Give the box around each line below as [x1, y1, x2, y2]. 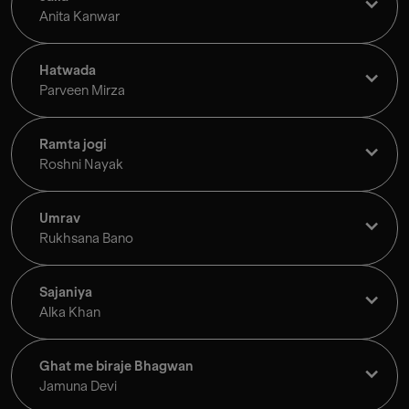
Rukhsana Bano [39, 230, 133, 247]
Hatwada [39, 62, 96, 79]
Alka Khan [39, 304, 100, 321]
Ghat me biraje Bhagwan [39, 358, 194, 375]
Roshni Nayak [39, 156, 123, 173]
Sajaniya [39, 284, 92, 301]
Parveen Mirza [39, 82, 125, 100]
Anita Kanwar [39, 8, 120, 26]
